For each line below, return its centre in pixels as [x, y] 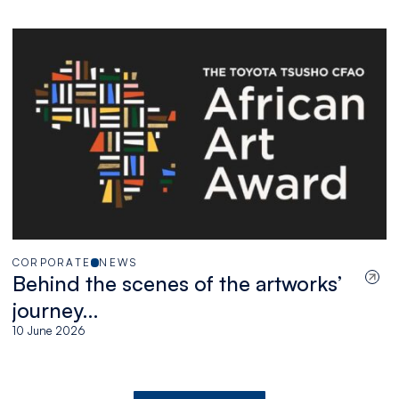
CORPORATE [52, 262]
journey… [55, 309]
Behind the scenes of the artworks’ [177, 283]
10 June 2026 [49, 330]
